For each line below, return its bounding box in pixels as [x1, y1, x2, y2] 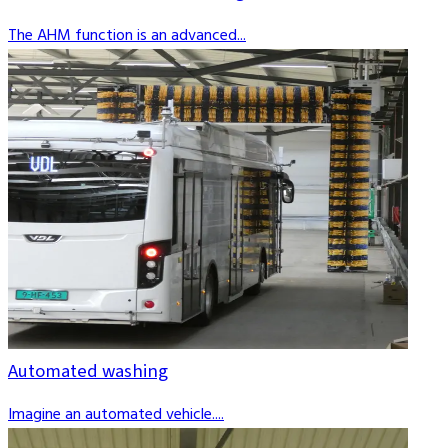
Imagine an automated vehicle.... [8, 402, 224, 429]
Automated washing [8, 357, 168, 384]
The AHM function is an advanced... [8, 22, 246, 49]
